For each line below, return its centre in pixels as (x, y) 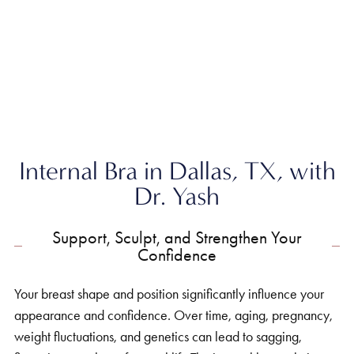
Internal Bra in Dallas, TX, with (177, 171)
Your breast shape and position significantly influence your (169, 294)
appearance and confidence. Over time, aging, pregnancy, (173, 315)
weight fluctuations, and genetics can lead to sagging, (158, 336)
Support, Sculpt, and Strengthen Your (177, 237)
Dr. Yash (177, 196)
